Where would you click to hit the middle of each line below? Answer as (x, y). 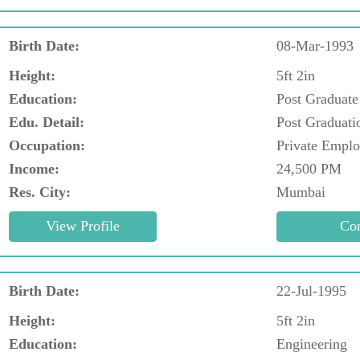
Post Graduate (317, 98)
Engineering (312, 344)
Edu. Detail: (47, 122)
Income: (34, 168)
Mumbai (301, 192)
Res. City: (40, 192)
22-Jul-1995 (311, 290)
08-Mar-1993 (315, 45)
